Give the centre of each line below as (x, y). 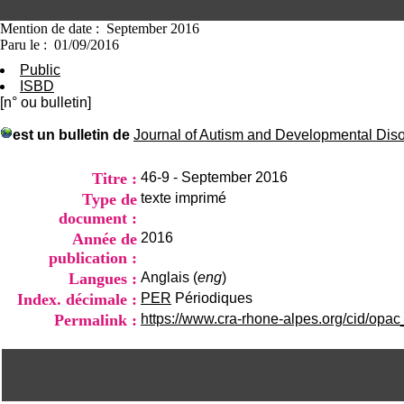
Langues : (103, 279)
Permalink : (96, 320)
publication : (93, 258)
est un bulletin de (71, 135)
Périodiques (214, 298)
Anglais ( (169, 277)
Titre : (115, 179)
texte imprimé (184, 198)
